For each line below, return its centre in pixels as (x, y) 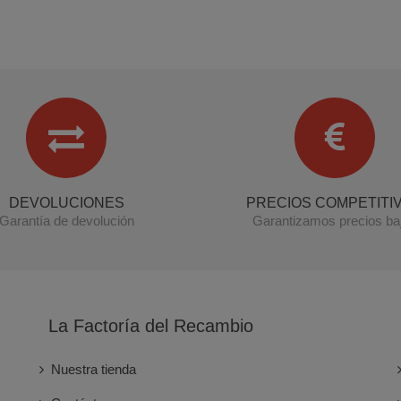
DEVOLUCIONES (66, 202)
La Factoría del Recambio (150, 325)
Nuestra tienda (93, 369)
